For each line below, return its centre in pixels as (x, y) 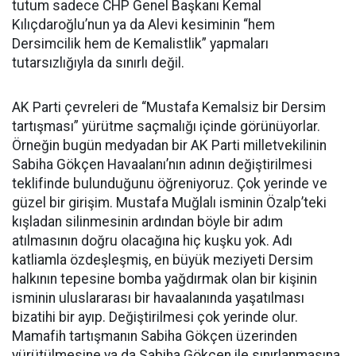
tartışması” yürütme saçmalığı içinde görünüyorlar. (166, 126)
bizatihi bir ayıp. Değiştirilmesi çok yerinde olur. (155, 317)
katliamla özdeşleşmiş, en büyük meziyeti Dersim (163, 260)
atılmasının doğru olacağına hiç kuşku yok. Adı (152, 241)
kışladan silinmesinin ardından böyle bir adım (147, 222)
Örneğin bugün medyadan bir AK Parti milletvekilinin (169, 145)
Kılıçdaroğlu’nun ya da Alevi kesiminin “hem (143, 25)
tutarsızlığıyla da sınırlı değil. (98, 63)
